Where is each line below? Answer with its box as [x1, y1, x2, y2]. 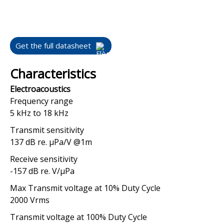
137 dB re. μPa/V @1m [10, 136, 92, 148]
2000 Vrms [10, 194, 49, 206]
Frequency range [10, 95, 73, 107]
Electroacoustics [10, 83, 70, 95]
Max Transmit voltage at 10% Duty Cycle [10, 182, 160, 194]
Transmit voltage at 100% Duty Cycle [10, 211, 147, 223]
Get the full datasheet [15, 40, 91, 51]
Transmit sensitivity [10, 124, 84, 136]
